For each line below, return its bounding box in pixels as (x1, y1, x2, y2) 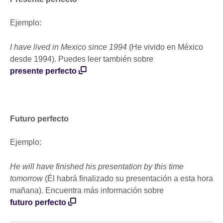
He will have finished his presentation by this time (10, 162, 184, 171)
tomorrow (10, 174, 45, 183)
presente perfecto (10, 67, 77, 76)
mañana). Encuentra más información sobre (10, 186, 164, 195)
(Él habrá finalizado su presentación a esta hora (45, 174, 213, 183)
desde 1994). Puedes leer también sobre (10, 55, 153, 64)
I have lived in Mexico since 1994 (10, 43, 129, 52)
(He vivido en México (129, 43, 203, 52)
